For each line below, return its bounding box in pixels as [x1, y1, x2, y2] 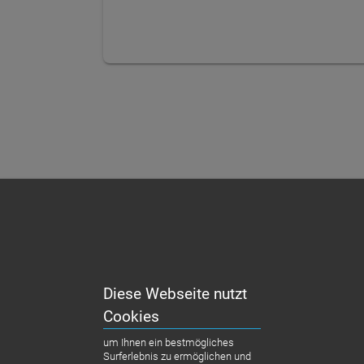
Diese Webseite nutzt [103, 284, 248, 303]
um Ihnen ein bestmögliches [103, 336, 235, 349]
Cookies [103, 306, 160, 326]
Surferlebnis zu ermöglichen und [103, 349, 252, 362]
